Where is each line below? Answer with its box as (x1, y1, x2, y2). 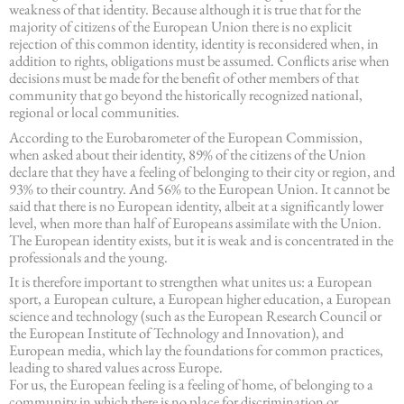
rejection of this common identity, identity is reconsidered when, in (9, 33, 379, 54)
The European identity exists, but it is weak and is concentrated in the (9, 229, 393, 250)
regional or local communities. (9, 102, 179, 123)
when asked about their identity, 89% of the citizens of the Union (9, 143, 366, 164)
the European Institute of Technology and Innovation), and (9, 322, 344, 343)
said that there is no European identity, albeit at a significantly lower (9, 195, 383, 216)
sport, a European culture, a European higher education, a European (9, 288, 391, 308)
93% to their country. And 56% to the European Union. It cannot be (9, 178, 390, 198)
